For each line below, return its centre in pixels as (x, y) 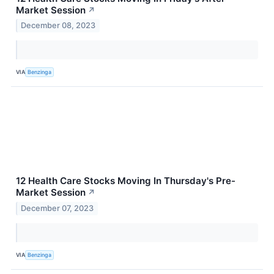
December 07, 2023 (57, 209)
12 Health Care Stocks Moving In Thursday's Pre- (126, 181)
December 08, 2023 (58, 26)
